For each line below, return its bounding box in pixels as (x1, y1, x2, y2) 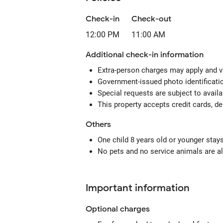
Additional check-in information (86, 50, 204, 60)
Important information (86, 182, 190, 194)
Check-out (131, 14, 171, 24)
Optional (86, 204, 118, 214)
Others (86, 119, 111, 129)
